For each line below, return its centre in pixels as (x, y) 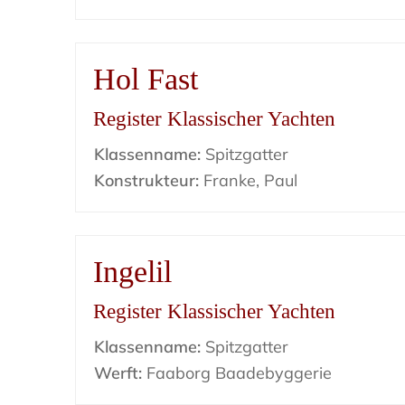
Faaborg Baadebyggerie (237, 373)
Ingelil (133, 272)
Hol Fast (146, 79)
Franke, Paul (249, 180)
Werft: (118, 373)
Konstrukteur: (147, 180)
